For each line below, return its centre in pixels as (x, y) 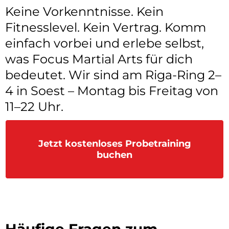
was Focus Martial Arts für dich (99, 59)
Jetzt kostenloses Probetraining (114, 143)
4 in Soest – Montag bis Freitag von (112, 90)
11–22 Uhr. (34, 106)
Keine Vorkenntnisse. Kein (84, 11)
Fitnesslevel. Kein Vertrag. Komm (106, 27)
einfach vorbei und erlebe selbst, (105, 43)
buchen (114, 155)
